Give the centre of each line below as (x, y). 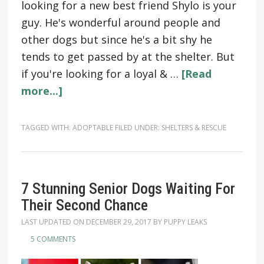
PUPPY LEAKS (185, 222)
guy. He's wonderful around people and (121, 22)
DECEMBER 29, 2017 (118, 222)
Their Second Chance (84, 205)
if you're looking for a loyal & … (101, 74)
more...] (42, 91)
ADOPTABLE (93, 128)
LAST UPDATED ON (53, 222)
